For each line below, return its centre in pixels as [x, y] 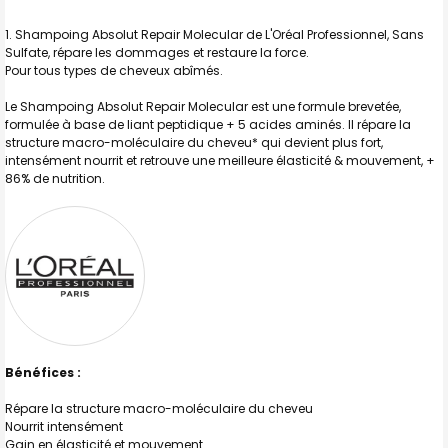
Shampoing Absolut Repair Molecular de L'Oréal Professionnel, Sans [219, 34]
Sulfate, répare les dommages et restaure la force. [158, 52]
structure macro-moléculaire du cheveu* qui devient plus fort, [194, 142]
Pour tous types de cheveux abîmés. [114, 70]
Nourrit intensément [64, 426]
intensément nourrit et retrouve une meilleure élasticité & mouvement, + [220, 160]
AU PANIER [84, 98]
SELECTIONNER [98, 22]
